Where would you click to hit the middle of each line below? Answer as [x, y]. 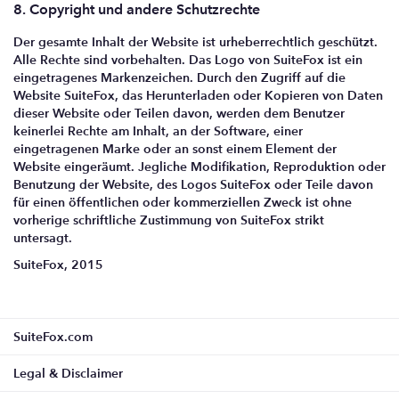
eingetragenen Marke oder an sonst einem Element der [175, 149]
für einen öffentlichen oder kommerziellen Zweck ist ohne [183, 202]
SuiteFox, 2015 [58, 265]
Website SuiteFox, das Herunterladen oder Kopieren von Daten [198, 95]
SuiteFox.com [53, 337]
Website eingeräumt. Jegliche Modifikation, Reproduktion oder [199, 167]
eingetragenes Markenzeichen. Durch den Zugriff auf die [179, 77]
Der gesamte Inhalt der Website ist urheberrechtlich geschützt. [195, 42]
